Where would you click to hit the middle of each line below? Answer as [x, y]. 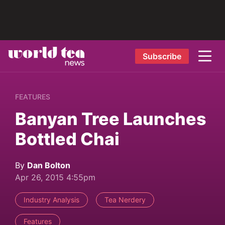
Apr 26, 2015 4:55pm [55, 177]
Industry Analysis [51, 200]
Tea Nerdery [125, 200]
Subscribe [162, 56]
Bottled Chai [67, 139]
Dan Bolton [49, 165]
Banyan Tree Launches [111, 119]
